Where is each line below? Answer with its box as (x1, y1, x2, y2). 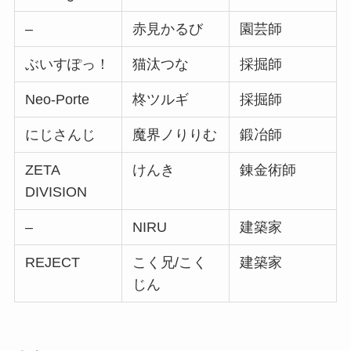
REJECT (25, 254, 81, 270)
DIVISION (25, 183, 88, 200)
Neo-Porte (25, 91, 90, 107)
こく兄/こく (132, 254, 208, 270)
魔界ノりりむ (132, 126, 218, 143)
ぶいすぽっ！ (25, 56, 110, 72)
